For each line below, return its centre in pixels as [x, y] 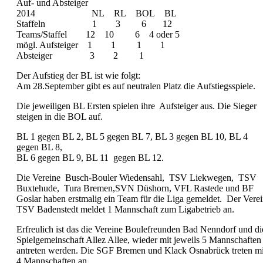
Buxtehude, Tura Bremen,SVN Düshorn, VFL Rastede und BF [135, 188]
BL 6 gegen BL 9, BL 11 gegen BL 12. [90, 158]
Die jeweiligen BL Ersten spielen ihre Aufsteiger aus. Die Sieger [136, 106]
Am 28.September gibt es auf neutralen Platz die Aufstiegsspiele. [136, 86]
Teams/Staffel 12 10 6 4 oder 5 [98, 34]
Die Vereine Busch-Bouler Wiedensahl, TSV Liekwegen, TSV [136, 178]
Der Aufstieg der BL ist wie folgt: [78, 75]
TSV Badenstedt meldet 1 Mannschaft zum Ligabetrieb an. [128, 209]
